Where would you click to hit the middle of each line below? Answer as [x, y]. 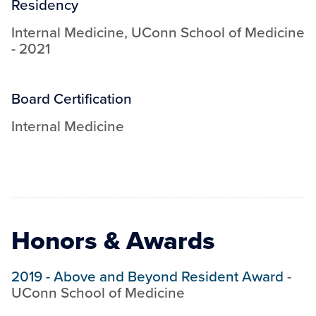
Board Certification [72, 99]
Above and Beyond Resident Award [169, 276]
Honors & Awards [113, 240]
